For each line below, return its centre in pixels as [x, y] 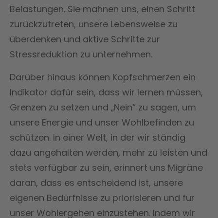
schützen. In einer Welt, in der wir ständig [98, 137]
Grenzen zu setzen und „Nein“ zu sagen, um [103, 107]
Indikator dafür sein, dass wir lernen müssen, [106, 92]
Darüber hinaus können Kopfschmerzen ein [103, 77]
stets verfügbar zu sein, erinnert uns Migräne [106, 167]
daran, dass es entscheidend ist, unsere [96, 182]
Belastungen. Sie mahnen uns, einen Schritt [102, 9]
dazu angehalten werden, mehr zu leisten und [109, 152]
